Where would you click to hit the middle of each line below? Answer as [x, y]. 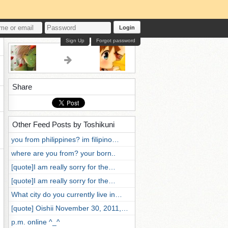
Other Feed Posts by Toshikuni [63, 124]
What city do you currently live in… [67, 194]
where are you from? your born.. [63, 153]
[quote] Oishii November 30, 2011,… [70, 208]
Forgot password [116, 40]
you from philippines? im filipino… [65, 139]
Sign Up [75, 40]
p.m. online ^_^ [36, 222]
